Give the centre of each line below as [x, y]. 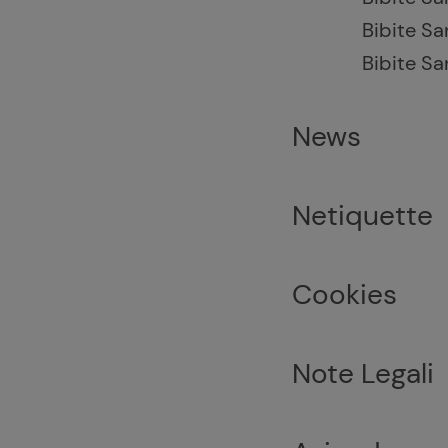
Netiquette [362, 215]
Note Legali [363, 373]
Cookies [344, 294]
